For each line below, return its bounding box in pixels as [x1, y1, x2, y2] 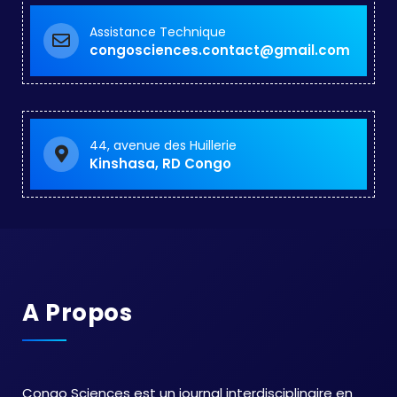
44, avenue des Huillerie [90, 136, 237, 154]
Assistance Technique [90, 22, 226, 41]
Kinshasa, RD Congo [90, 153, 231, 173]
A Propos [22, 296, 132, 329]
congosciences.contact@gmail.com [90, 40, 350, 59]
